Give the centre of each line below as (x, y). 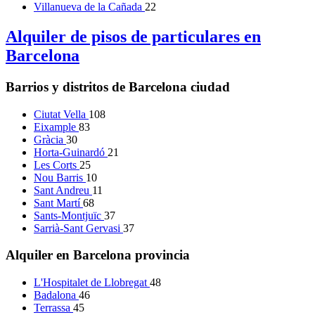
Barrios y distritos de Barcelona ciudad (118, 87)
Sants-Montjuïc (69, 215)
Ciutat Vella (61, 114)
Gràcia (50, 139)
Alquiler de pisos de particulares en (133, 37)
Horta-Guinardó (71, 152)
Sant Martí (58, 202)
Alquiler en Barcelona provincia (98, 255)
